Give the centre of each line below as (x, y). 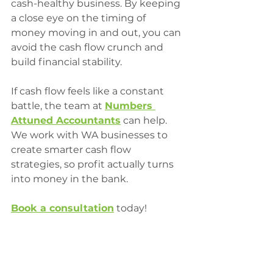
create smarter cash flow (72, 150)
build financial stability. (66, 62)
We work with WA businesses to (90, 135)
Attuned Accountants (66, 121)
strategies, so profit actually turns (94, 165)
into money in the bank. (69, 179)
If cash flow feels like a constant (89, 91)
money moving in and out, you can (97, 33)
